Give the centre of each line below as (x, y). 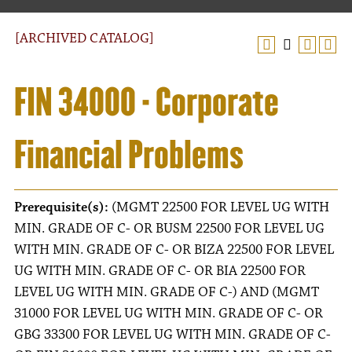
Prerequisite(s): (61, 207)
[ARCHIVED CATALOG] (84, 38)
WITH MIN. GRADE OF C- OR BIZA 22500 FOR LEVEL (174, 250)
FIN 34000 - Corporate (147, 102)
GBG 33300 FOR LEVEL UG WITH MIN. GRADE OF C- (172, 335)
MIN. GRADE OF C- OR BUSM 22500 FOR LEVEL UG (169, 229)
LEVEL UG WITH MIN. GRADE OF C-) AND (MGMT (167, 292)
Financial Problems (129, 155)
